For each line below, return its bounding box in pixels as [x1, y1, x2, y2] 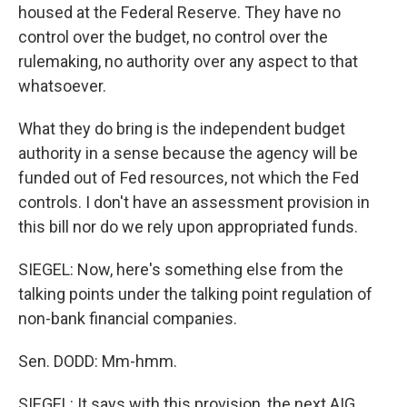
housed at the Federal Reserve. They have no [18, 3, 341, 22]
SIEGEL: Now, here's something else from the [18, 260, 343, 279]
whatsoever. [18, 76, 106, 95]
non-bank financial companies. [18, 309, 237, 328]
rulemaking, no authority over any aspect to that [18, 52, 358, 71]
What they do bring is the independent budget [18, 119, 345, 138]
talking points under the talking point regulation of [18, 284, 372, 303]
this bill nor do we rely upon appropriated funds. [18, 217, 358, 236]
